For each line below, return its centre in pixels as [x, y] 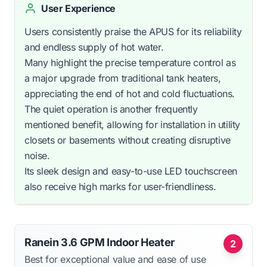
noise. [37, 155]
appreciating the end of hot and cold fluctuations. [130, 93]
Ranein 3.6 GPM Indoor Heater [100, 242]
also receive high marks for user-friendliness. [120, 186]
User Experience [78, 8]
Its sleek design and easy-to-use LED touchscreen [131, 171]
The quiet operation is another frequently [111, 109]
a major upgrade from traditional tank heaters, [123, 78]
